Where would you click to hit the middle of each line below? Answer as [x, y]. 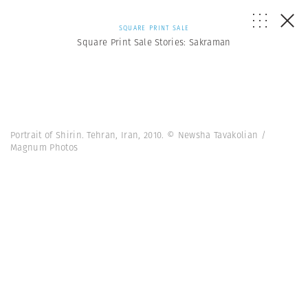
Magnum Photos [44, 147]
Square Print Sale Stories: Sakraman [154, 42]
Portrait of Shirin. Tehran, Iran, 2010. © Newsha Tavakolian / [138, 135]
